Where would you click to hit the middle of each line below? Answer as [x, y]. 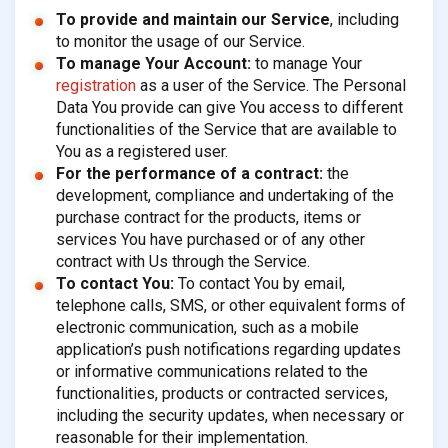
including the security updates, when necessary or [229, 416]
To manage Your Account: [153, 64]
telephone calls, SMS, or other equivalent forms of [230, 306]
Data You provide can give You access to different [229, 108]
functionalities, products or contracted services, [221, 394]
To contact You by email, [259, 284]
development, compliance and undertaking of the [224, 196]
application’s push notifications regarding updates [228, 350]
